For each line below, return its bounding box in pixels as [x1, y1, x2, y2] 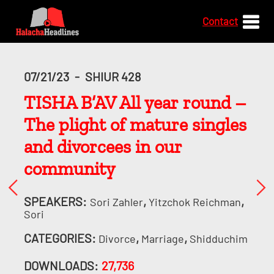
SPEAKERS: [23, 194, 87, 209]
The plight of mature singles [23, 114, 246, 136]
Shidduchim [189, 232, 248, 245]
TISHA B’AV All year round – [23, 92, 246, 114]
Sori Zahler [89, 195, 143, 209]
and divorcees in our [23, 136, 182, 158]
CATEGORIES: [23, 231, 96, 245]
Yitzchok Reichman [148, 195, 241, 209]
